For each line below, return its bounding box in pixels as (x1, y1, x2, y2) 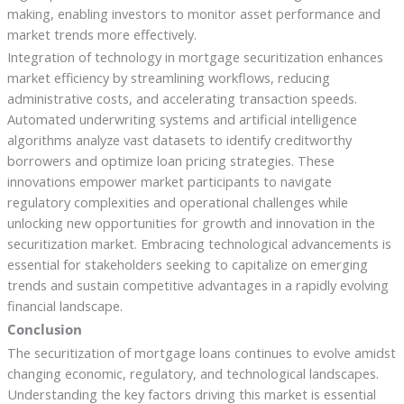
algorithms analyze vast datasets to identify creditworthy (6, 131, 352, 150)
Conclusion (6, 320, 82, 339)
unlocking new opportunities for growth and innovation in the (6, 214, 375, 233)
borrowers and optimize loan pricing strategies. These (6, 151, 335, 170)
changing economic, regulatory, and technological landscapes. (6, 364, 379, 383)
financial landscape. (6, 297, 123, 316)
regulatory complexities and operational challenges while (6, 193, 348, 212)
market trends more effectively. (6, 24, 197, 43)
